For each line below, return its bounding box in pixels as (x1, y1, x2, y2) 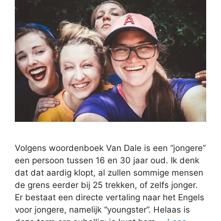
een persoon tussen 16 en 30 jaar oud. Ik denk (15, 155, 199, 166)
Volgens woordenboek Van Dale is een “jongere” (15, 143, 206, 153)
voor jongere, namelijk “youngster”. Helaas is (15, 205, 190, 215)
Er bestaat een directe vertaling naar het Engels (15, 192, 204, 203)
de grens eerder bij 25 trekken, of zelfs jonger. (15, 180, 198, 190)
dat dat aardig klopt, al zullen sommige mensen (15, 168, 203, 178)
